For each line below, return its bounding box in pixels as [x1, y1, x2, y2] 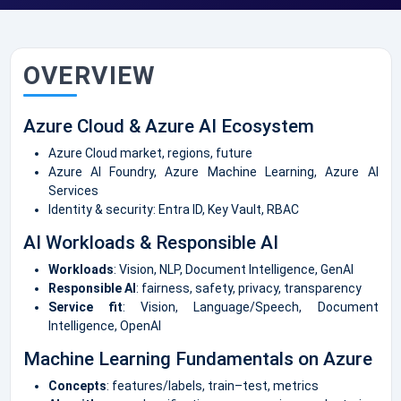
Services [47, 183, 98, 198]
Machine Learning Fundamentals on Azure [22, 347, 372, 370]
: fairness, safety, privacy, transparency [135, 280, 362, 295]
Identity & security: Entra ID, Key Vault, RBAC [47, 201, 299, 217]
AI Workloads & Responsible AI [22, 231, 278, 253]
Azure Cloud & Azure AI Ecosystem [22, 115, 314, 137]
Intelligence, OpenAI [47, 318, 161, 333]
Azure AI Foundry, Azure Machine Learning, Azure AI [47, 164, 379, 179]
